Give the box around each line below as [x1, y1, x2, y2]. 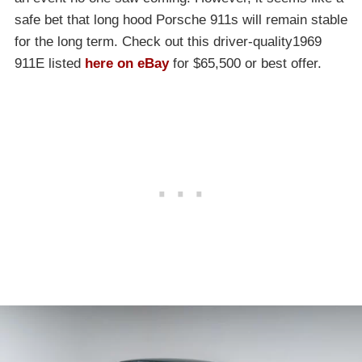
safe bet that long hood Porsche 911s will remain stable [15, 12, 347, 28]
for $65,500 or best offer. [169, 56, 322, 72]
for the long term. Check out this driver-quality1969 [15, 34, 322, 50]
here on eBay [85, 56, 169, 72]
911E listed [15, 56, 85, 72]
